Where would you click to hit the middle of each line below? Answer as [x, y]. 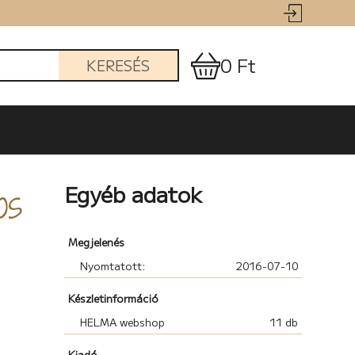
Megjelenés [96, 242]
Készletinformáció [113, 298]
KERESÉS [118, 65]
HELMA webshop [122, 322]
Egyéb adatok [133, 194]
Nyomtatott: [113, 266]
